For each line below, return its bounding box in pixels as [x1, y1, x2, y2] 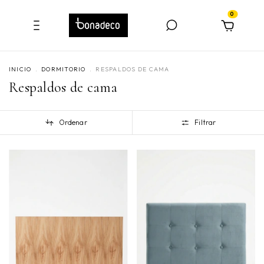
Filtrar [194, 118, 216, 127]
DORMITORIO [41, 65, 86, 73]
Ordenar [58, 118, 87, 127]
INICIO [9, 65, 32, 73]
